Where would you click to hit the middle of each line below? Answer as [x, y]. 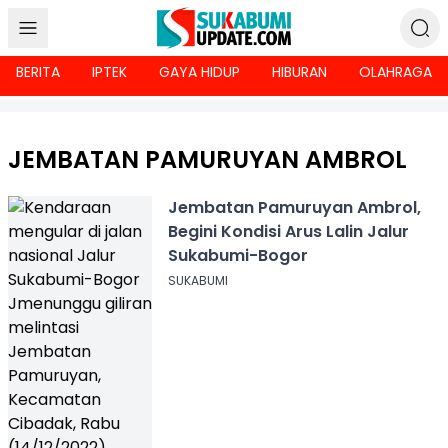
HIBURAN [299, 72]
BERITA [38, 72]
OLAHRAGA [395, 72]
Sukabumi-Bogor [237, 255]
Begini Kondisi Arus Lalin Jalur [288, 231]
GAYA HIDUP [199, 72]
